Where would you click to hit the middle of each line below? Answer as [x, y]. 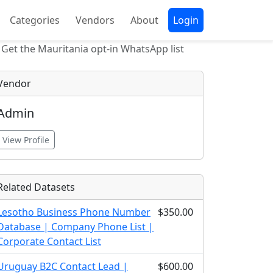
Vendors [95, 20]
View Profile [26, 140]
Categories [35, 20]
